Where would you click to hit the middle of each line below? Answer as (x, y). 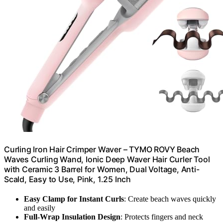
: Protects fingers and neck (162, 217)
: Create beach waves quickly (170, 199)
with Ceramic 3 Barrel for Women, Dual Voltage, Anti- (102, 169)
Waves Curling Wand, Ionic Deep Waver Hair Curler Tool (107, 159)
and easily (40, 208)
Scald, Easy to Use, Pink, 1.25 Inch (68, 179)
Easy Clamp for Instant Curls (74, 199)
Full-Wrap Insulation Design (72, 217)
